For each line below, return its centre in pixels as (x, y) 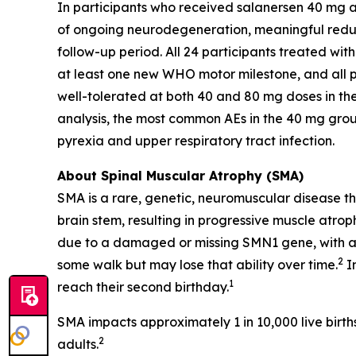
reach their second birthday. (143, 287)
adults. (78, 344)
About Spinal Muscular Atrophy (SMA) (180, 176)
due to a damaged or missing (150, 243)
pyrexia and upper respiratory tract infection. (196, 141)
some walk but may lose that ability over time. (197, 265)
